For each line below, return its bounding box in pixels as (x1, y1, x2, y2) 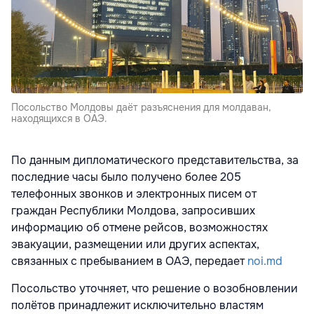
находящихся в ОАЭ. (11, 111, 107, 125)
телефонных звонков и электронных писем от (11, 186, 257, 201)
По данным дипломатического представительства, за (11, 152, 299, 168)
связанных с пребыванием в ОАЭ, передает (11, 253, 247, 268)
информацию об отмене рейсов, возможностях (11, 219, 268, 235)
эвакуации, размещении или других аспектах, (11, 236, 259, 252)
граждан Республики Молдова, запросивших (11, 203, 255, 218)
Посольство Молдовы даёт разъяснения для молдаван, (11, 100, 271, 114)
